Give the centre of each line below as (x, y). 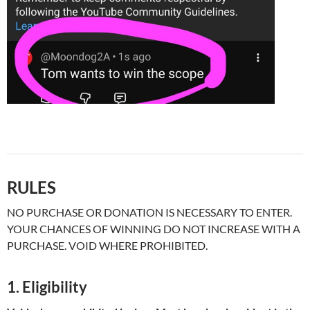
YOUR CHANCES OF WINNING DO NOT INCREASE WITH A (154, 229)
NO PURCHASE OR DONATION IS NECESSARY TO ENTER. (149, 212)
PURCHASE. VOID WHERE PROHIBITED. (107, 246)
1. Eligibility (47, 287)
